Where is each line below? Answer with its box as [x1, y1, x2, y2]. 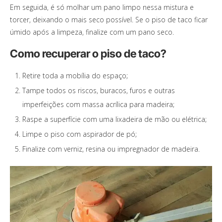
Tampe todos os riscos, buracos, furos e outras [22, 85, 175, 95]
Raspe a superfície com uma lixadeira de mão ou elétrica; [22, 114, 207, 124]
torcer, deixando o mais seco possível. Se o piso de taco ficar [10, 14, 208, 24]
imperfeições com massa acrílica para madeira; [22, 99, 174, 109]
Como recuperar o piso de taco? [10, 47, 166, 60]
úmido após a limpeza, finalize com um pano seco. [10, 27, 174, 37]
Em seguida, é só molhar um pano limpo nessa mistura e [10, 2, 194, 12]
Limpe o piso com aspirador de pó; [22, 129, 137, 139]
